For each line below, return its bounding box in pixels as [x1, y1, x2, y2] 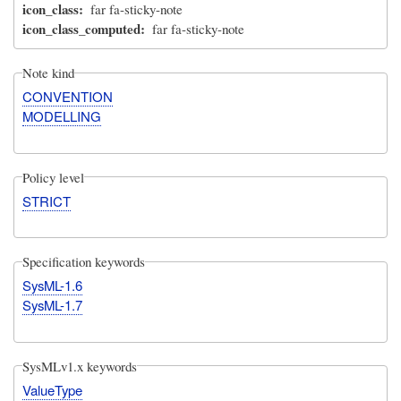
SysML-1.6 [22, 276, 83, 295]
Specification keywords [22, 252, 146, 271]
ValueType [22, 380, 83, 399]
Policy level [22, 167, 85, 186]
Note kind [22, 64, 75, 82]
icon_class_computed [22, 19, 141, 39]
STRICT [22, 191, 72, 210]
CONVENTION [22, 87, 114, 107]
